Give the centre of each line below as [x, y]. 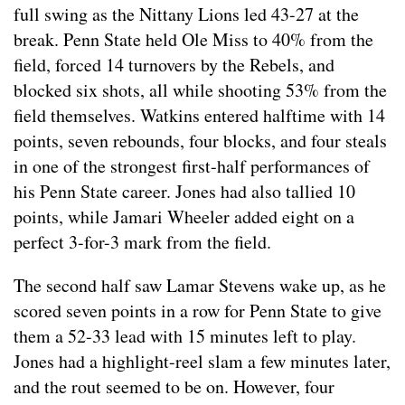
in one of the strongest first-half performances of [192, 166]
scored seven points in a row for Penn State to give [198, 311]
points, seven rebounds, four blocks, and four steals [200, 141]
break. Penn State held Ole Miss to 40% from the [193, 40]
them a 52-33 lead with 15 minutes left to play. [185, 336]
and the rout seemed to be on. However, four [174, 387]
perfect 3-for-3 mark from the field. [142, 242]
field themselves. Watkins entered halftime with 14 [199, 116]
